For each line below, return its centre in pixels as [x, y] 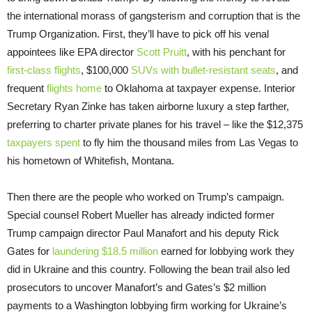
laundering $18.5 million [105, 251]
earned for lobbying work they [226, 251]
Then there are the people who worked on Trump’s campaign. [146, 196]
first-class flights [44, 70]
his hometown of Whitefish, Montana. [91, 160]
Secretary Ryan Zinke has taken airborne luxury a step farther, [148, 106]
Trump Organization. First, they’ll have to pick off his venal [138, 33]
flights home [74, 88]
